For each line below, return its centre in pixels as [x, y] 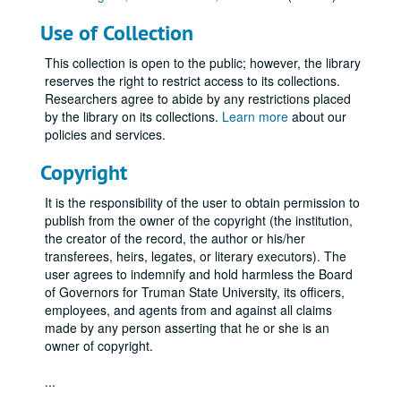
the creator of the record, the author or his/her [175, 238]
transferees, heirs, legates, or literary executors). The [196, 256]
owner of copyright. [99, 346]
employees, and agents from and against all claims [188, 310]
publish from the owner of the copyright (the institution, [199, 220]
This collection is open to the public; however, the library [203, 63]
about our [317, 116]
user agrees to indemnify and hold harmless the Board [199, 274]
